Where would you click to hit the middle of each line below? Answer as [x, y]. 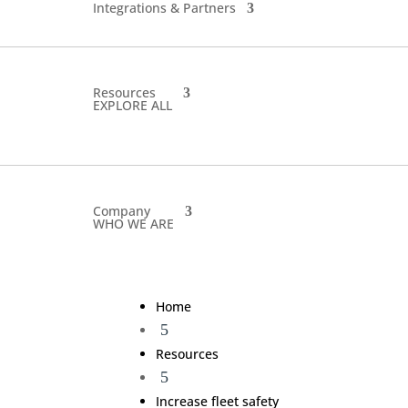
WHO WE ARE [133, 224]
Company [122, 211]
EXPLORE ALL [133, 106]
